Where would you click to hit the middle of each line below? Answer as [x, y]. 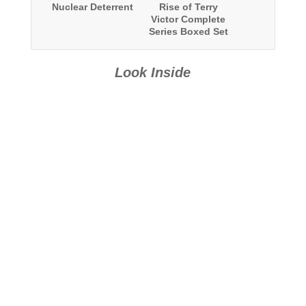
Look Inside [153, 73]
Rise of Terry [188, 7]
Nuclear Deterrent [93, 7]
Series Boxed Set [188, 32]
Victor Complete [189, 19]
